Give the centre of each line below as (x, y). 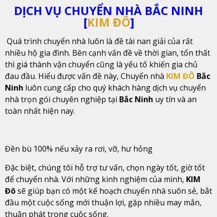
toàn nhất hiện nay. (40, 111)
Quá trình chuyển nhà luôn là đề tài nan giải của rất (100, 41)
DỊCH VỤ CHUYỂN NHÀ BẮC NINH (108, 11)
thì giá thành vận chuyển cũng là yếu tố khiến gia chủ (101, 65)
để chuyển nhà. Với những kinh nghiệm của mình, (95, 179)
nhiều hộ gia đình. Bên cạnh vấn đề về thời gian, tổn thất (108, 53)
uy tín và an (176, 100)
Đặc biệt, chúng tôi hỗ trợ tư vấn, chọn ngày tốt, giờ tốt (105, 168)
